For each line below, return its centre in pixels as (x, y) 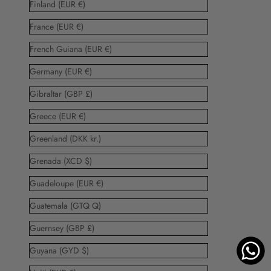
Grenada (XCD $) (88, 161)
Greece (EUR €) (82, 116)
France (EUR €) (80, 26)
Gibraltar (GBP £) (89, 93)
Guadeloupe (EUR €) (100, 183)
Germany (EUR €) (88, 71)
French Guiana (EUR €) (108, 49)
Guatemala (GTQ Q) (96, 205)
